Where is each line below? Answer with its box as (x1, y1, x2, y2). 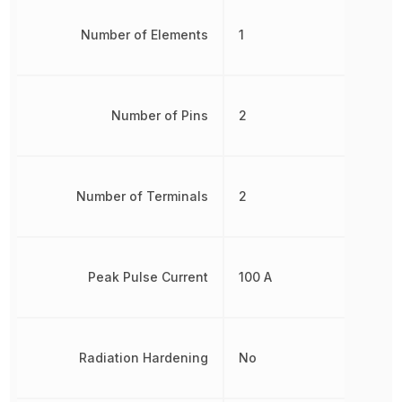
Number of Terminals (76, 188, 209, 204)
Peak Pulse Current (88, 269, 209, 284)
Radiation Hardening (79, 350, 209, 365)
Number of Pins (111, 108, 209, 123)
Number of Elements (81, 27, 209, 42)
